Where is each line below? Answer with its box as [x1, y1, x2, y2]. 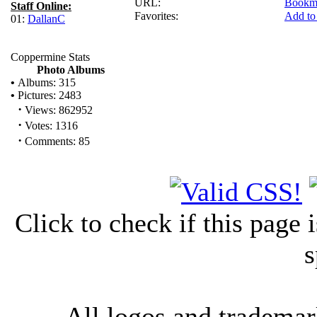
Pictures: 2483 [15, 89, 81, 101]
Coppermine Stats [11, 51, 90, 63]
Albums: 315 [15, 76, 76, 88]
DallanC [28, 13, 65, 25]
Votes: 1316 [22, 120, 78, 132]
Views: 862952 [22, 104, 93, 116]
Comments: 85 [22, 135, 90, 147]
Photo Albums [37, 64, 105, 76]
